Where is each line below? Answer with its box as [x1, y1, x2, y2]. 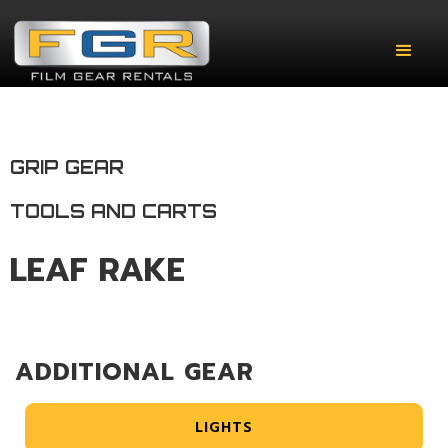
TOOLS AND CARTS [10, 199, 217, 222]
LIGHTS [195, 416, 253, 438]
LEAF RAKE [10, 245, 185, 295]
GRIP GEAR [10, 155, 124, 178]
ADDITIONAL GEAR [15, 353, 254, 390]
